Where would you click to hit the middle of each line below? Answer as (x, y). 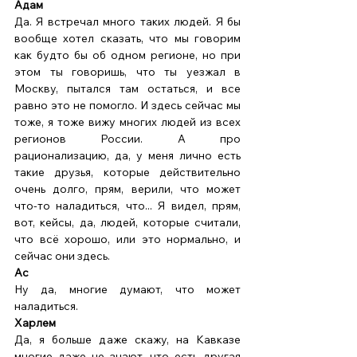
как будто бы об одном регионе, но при (127, 55)
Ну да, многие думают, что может (127, 290)
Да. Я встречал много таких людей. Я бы (127, 22)
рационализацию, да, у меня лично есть (127, 156)
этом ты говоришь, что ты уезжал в (127, 72)
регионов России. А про (127, 139)
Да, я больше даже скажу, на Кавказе (127, 340)
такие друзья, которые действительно (127, 173)
